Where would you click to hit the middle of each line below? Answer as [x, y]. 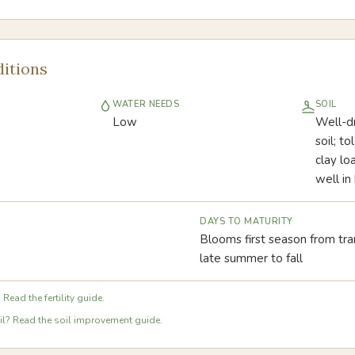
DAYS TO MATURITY [246, 221]
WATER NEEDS [146, 104]
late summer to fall [251, 258]
